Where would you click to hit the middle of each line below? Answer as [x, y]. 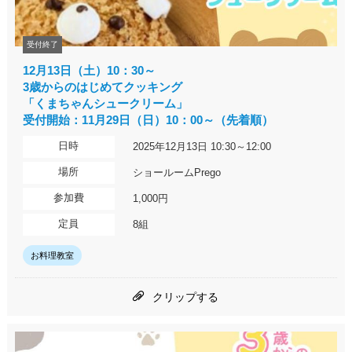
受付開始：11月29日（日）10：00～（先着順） [148, 120]
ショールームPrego [177, 173]
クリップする [185, 297]
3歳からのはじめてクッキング [102, 87]
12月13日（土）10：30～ [89, 71]
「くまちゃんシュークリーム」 [105, 104]
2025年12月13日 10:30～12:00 [202, 147]
